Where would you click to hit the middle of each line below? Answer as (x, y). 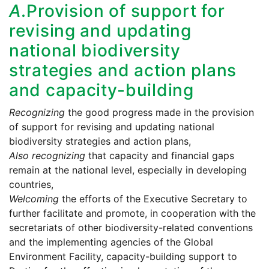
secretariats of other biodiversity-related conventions (131, 228)
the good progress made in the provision (159, 113)
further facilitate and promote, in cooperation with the (132, 213)
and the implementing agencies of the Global (111, 242)
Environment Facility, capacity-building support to (123, 257)
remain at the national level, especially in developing (128, 170)
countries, (31, 185)
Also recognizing (47, 156)
